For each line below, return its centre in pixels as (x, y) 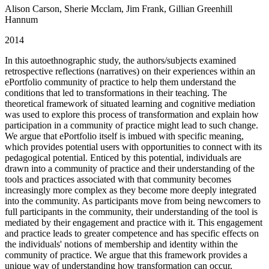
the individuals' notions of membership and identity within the (121, 244)
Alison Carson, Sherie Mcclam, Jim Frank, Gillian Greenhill (119, 9)
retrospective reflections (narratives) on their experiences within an (130, 71)
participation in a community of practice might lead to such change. (131, 125)
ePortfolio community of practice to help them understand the (120, 82)
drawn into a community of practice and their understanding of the (130, 169)
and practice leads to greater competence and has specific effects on (132, 234)
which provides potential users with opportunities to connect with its (133, 147)
